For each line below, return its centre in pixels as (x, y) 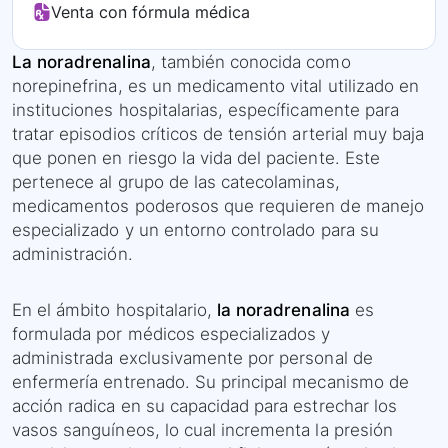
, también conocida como (250, 62)
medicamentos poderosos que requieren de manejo (218, 206)
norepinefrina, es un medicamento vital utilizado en (216, 86)
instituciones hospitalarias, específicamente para (205, 110)
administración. (72, 254)
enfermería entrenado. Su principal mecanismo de (210, 382)
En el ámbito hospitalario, (115, 310)
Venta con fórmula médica (150, 12)
